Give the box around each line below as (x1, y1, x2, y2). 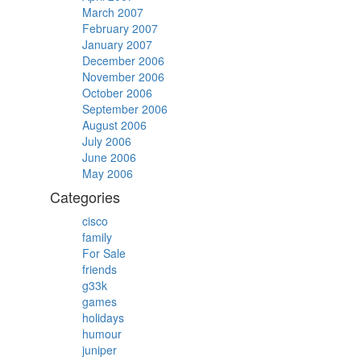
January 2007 (81, 36, 152, 52)
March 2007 (81, 4, 143, 20)
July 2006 (81, 133, 131, 149)
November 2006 (81, 68, 164, 85)
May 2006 (81, 165, 133, 181)
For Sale (81, 245, 126, 261)
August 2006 (81, 117, 147, 133)
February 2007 (81, 20, 158, 36)
